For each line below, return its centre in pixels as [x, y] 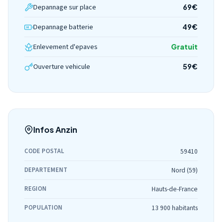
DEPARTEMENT [46, 170]
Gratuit [184, 47]
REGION [35, 189]
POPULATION [43, 208]
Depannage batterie [63, 27]
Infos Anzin [55, 130]
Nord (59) [185, 170]
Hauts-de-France [175, 189]
